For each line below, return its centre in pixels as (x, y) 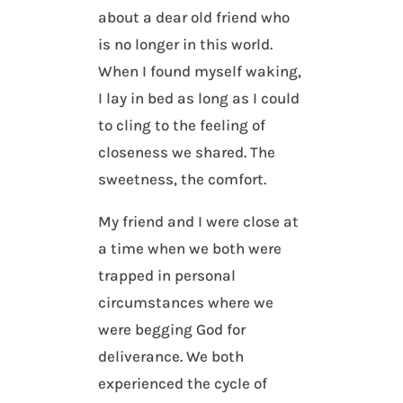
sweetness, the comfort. (183, 179)
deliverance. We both (171, 357)
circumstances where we (186, 303)
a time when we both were (190, 249)
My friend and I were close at (199, 222)
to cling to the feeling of (182, 125)
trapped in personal (167, 276)
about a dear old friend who (194, 18)
